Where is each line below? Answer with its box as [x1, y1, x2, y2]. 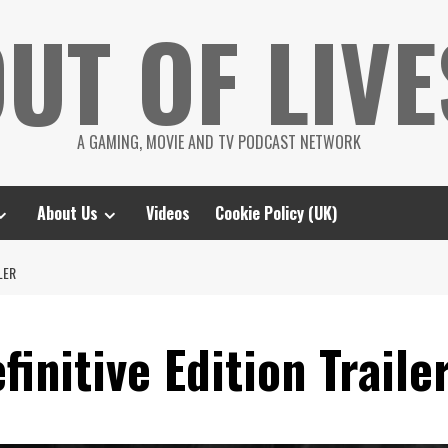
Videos [146, 201, 190, 225]
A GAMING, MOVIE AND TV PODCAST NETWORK [77, 130, 361, 154]
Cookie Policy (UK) [215, 201, 337, 225]
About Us [37, 201, 98, 225]
